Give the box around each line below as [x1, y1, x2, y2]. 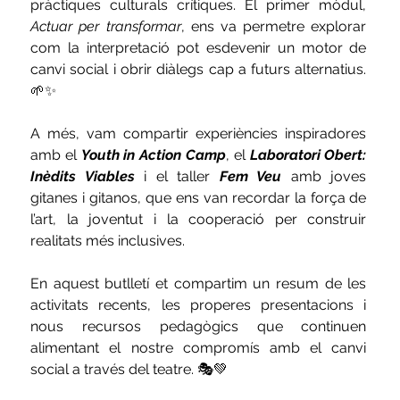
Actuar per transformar [30, 17, 181, 35]
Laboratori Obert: [249, 146, 367, 163]
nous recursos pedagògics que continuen [30, 317, 367, 335]
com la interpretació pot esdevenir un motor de [30, 38, 367, 56]
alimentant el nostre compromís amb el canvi [30, 338, 367, 356]
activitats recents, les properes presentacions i [30, 296, 367, 313]
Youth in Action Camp [80, 146, 227, 163]
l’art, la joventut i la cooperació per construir [30, 210, 367, 228]
